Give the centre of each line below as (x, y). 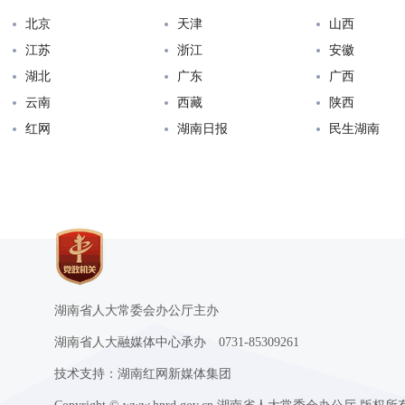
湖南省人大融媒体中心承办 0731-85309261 (177, 343)
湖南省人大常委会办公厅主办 (137, 311)
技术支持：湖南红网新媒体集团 (143, 374)
